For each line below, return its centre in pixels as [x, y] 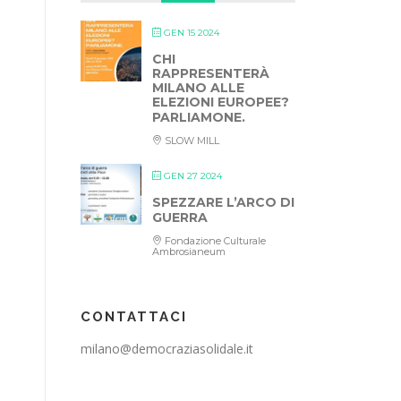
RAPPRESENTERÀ [211, 73]
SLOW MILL [191, 141]
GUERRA [180, 218]
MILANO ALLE [198, 88]
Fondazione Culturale [214, 241]
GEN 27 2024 [193, 176]
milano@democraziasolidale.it [167, 349]
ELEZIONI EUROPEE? [221, 102]
